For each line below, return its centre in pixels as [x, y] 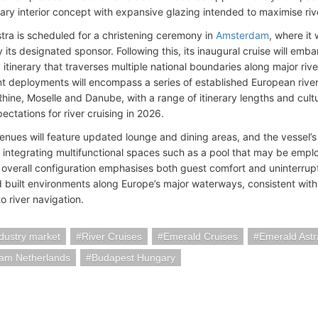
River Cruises [112, 236]
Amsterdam [242, 35]
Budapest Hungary [133, 258]
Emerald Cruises [201, 236]
